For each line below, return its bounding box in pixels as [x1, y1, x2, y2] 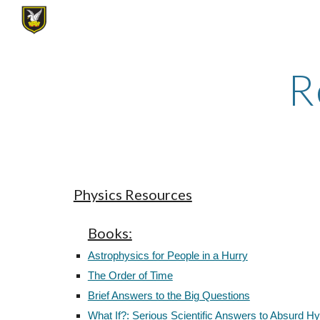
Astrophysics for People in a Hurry [87, 250, 248, 261]
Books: [87, 224, 132, 241]
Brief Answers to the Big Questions [87, 290, 250, 301]
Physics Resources [73, 186, 192, 203]
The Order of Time [87, 270, 173, 281]
